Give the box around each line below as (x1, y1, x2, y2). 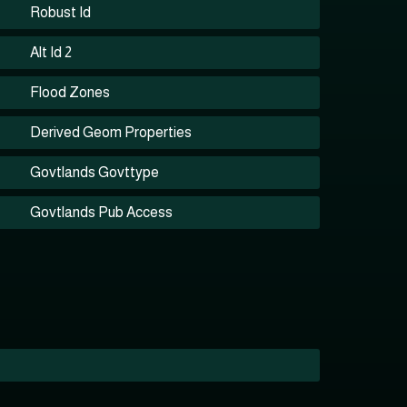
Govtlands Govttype (30, 164, 160, 180)
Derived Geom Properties (30, 124, 193, 140)
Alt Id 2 (30, 45, 73, 60)
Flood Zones (30, 84, 111, 100)
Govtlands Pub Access (30, 204, 174, 220)
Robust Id (30, 5, 92, 20)
